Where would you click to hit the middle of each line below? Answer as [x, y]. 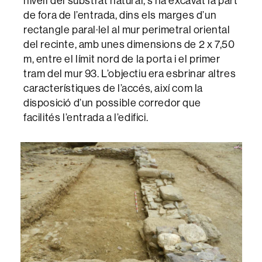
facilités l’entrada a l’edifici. [86, 118]
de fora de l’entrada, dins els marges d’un [120, 15]
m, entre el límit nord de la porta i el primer [122, 59]
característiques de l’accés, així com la [113, 88]
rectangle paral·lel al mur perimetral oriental [127, 30]
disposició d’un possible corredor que [112, 103]
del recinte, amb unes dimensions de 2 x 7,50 [129, 44]
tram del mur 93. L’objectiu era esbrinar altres [130, 74]
